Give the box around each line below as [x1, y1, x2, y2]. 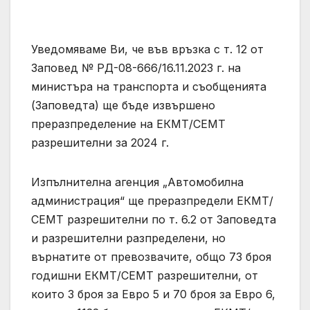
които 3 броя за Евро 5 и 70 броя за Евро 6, [31, 287, 275, 302]
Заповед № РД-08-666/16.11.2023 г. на [31, 61, 241, 75]
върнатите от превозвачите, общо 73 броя [31, 250, 271, 264]
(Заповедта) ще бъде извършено [31, 98, 215, 113]
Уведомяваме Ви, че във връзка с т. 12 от [31, 42, 264, 57]
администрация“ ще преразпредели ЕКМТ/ [31, 194, 273, 208]
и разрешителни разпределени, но [31, 231, 226, 246]
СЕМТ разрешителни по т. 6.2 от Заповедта [31, 212, 276, 227]
